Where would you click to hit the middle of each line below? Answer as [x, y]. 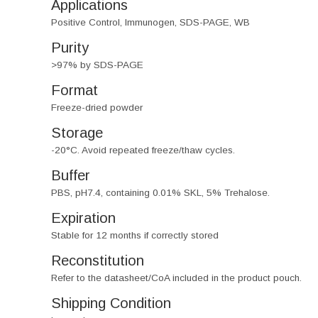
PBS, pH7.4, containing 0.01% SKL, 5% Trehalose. [160, 193]
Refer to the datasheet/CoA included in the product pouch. [176, 278]
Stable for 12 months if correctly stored [135, 235]
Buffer [71, 175]
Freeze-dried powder [97, 108]
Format [75, 90]
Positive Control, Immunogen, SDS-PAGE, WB [150, 22]
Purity [70, 48]
